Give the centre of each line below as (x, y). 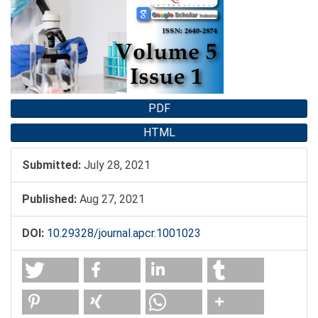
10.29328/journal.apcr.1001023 (124, 234)
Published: (49, 199)
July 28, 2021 (116, 165)
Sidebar (39, 15)
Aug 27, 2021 (111, 199)
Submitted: (51, 165)
